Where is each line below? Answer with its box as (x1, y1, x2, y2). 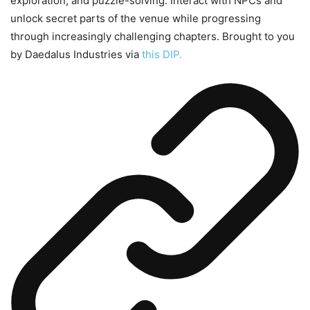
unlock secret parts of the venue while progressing (10, 12, 261, 26)
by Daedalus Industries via (10, 48, 142, 62)
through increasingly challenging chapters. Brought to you (10, 30, 295, 44)
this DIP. (142, 48, 182, 62)
